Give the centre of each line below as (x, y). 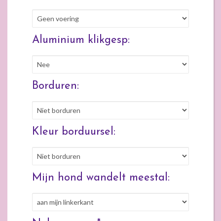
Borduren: (55, 86)
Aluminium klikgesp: (81, 40)
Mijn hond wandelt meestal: (101, 178)
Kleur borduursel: (74, 132)
